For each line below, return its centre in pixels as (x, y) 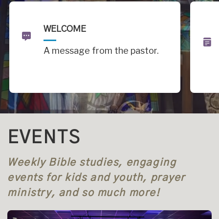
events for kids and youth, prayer (96, 178)
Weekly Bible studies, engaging (92, 163)
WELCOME (65, 29)
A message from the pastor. (101, 51)
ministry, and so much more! (84, 193)
